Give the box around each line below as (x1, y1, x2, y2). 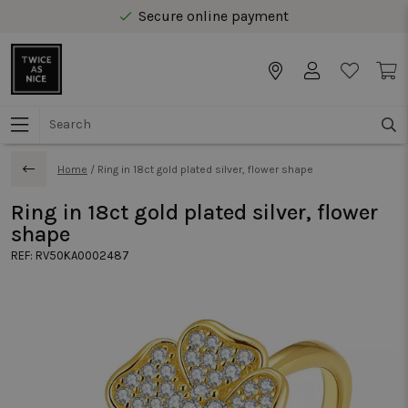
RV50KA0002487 (36, 249, 129, 262)
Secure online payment (138, 7, 289, 25)
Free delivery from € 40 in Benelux (100, 36, 326, 54)
